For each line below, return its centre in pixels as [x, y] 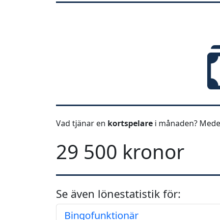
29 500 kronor [120, 151]
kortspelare [131, 123]
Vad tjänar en [82, 123]
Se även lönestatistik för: [118, 193]
